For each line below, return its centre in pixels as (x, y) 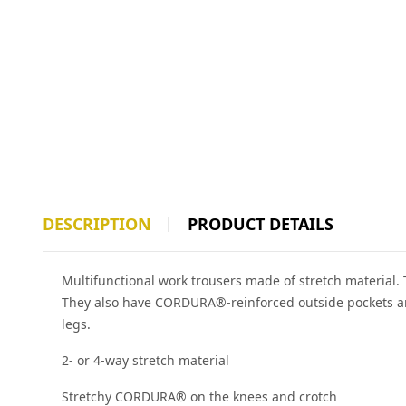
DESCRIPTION (97, 224)
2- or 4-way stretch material (145, 360)
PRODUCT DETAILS (261, 224)
